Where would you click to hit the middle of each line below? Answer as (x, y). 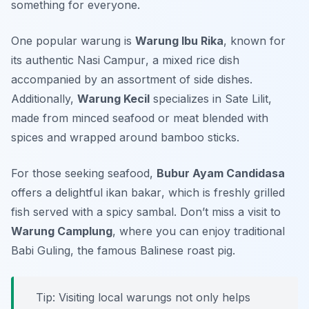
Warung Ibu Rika (179, 41)
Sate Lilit (247, 99)
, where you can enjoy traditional (199, 231)
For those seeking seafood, (84, 173)
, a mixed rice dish (192, 60)
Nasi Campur (111, 60)
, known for (255, 41)
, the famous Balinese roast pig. (153, 251)
